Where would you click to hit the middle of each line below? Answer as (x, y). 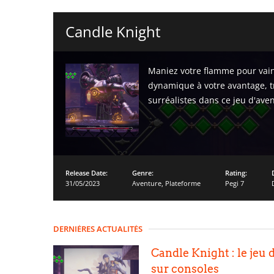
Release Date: (87, 173)
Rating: (236, 173)
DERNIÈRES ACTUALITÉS (98, 229)
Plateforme (183, 183)
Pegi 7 (235, 183)
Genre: (143, 173)
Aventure (147, 183)
